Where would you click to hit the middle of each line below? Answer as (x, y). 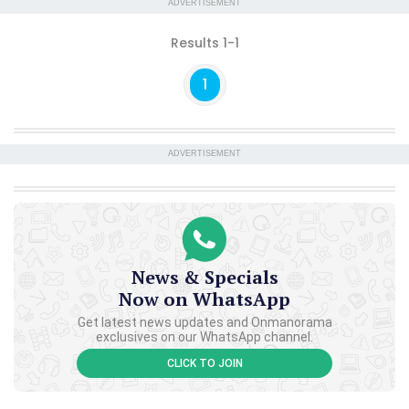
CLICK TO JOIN (204, 363)
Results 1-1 (204, 42)
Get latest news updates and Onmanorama (204, 322)
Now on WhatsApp (204, 299)
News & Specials (204, 277)
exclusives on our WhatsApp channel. (204, 336)
